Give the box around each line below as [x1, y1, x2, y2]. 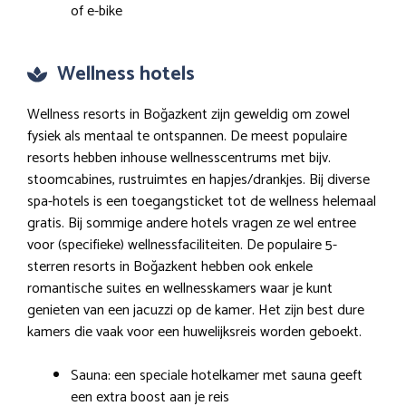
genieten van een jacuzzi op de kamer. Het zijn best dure [27, 298, 364, 324]
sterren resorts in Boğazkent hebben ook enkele [27, 255, 313, 280]
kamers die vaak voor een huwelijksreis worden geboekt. [27, 320, 362, 345]
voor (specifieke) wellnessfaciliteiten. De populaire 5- [27, 233, 337, 258]
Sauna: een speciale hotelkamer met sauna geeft [71, 363, 362, 389]
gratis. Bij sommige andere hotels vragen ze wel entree [27, 211, 356, 237]
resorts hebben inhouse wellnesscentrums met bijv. [27, 146, 331, 171]
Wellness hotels [57, 58, 195, 92]
